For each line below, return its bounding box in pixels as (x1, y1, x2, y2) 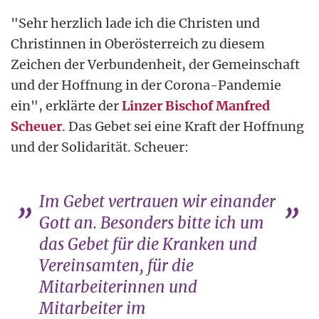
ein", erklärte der (11, 97, 122, 114)
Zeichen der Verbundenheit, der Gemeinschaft (11, 56, 300, 73)
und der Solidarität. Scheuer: (11, 138, 189, 155)
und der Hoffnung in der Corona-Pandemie (11, 76, 281, 93)
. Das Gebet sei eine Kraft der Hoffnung (62, 117, 304, 135)
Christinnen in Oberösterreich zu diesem (11, 35, 265, 52)
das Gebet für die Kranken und (39, 234, 257, 254)
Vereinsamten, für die (39, 255, 194, 276)
